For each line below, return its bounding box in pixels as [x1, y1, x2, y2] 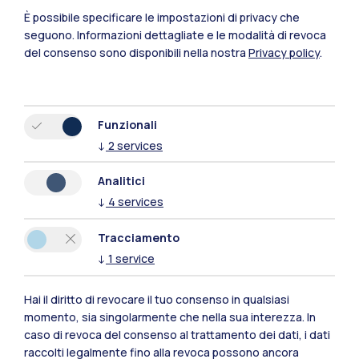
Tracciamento [98, 230, 179, 246]
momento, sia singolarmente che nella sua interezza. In [24, 309, 316, 325]
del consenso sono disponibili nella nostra [24, 44, 248, 60]
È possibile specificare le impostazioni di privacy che [24, 9, 300, 25]
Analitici [98, 173, 145, 189]
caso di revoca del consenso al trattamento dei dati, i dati [24, 327, 330, 342]
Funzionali [98, 116, 157, 132]
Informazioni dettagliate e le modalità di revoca [77, 26, 326, 42]
